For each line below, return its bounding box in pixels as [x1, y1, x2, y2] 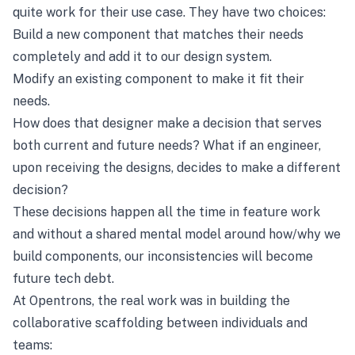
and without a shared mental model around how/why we [13, 227, 341, 242]
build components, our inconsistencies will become [13, 249, 313, 264]
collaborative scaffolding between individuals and [13, 315, 307, 330]
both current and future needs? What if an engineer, [13, 138, 321, 153]
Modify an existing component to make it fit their [13, 71, 304, 86]
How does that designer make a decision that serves [13, 116, 322, 131]
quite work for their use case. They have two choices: [13, 5, 326, 20]
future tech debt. [13, 271, 114, 286]
